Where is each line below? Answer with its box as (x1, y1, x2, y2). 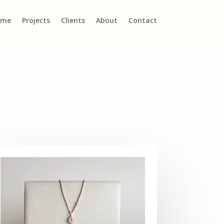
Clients (60, 15, 85, 25)
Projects (21, 15, 50, 25)
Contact (128, 15, 157, 25)
